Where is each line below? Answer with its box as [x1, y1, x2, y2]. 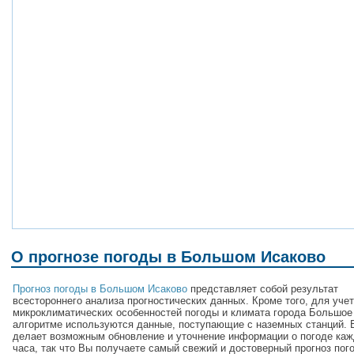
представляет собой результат [187, 282, 338, 295]
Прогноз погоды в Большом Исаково [13, 282, 187, 295]
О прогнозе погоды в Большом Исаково [11, 248, 326, 266]
